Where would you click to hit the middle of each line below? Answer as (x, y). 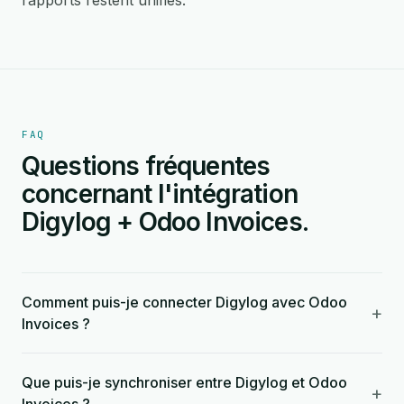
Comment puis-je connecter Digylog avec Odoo (184, 302)
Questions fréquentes (146, 166)
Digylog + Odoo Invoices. (165, 222)
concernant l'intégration (160, 194)
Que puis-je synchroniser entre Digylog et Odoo (184, 382)
